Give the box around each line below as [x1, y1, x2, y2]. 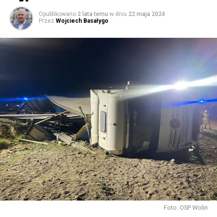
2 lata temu [77, 11, 108, 18]
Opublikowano [38, 11, 76, 18]
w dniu [109, 11, 127, 18]
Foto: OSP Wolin [164, 204, 208, 212]
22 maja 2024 [128, 11, 165, 18]
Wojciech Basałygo [55, 17, 108, 25]
